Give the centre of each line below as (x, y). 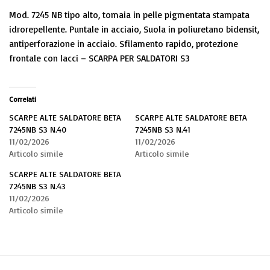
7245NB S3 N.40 (38, 130)
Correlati (23, 99)
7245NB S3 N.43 (37, 186)
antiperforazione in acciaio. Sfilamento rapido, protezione (124, 44)
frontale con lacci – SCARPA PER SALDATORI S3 (99, 58)
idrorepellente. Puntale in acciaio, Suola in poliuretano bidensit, (134, 30)
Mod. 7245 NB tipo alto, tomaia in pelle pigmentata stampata (129, 15)
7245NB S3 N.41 (163, 130)
